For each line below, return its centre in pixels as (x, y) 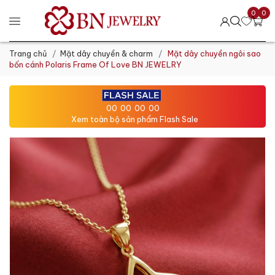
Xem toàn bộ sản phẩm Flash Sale (134, 119)
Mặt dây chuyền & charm (106, 54)
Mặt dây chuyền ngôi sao (213, 54)
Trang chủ (28, 54)
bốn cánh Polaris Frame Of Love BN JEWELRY (95, 65)
